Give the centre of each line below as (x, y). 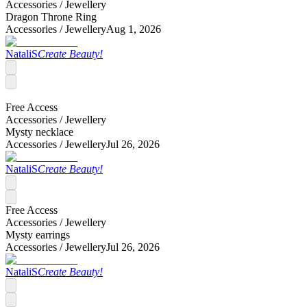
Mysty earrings (38, 234)
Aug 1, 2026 (134, 29)
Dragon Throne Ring (51, 16)
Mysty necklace (39, 132)
